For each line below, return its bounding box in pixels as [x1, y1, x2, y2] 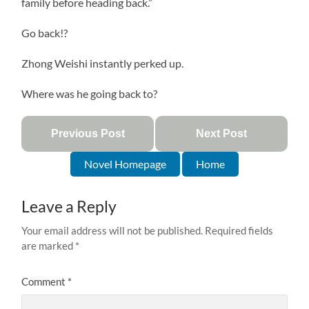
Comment [21, 275, 68, 288]
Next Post [195, 127, 247, 139]
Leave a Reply [21, 197, 117, 216]
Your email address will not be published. [21, 223, 203, 237]
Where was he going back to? [21, 86, 158, 100]
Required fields [205, 223, 274, 237]
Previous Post [50, 127, 125, 139]
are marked [21, 239, 76, 252]
